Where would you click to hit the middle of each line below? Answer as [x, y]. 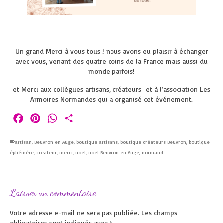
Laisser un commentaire [53, 193]
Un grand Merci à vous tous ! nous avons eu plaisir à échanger [111, 51]
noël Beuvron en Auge [114, 153]
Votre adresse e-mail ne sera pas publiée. [75, 213]
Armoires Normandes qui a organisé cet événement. [111, 99]
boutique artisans [97, 142]
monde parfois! [111, 71]
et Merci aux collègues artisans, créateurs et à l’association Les [111, 89]
